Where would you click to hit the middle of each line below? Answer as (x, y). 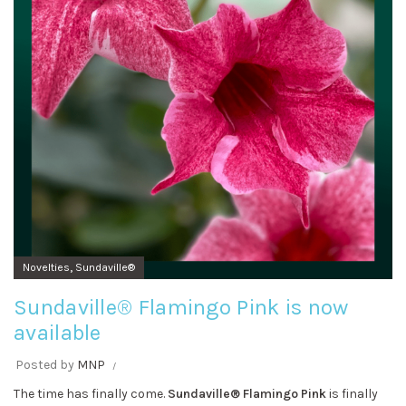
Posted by (46, 365)
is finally (352, 394)
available (58, 333)
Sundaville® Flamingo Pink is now (181, 307)
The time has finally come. (91, 394)
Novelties (46, 267)
